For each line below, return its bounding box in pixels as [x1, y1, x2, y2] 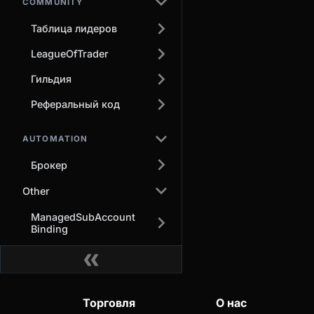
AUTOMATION [22, 133, 88, 144]
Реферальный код [31, 98, 120, 111]
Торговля [83, 295, 135, 310]
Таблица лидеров [31, 22, 117, 35]
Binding [31, 222, 68, 235]
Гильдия [31, 73, 71, 86]
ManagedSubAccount [31, 210, 135, 223]
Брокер [31, 158, 67, 171]
